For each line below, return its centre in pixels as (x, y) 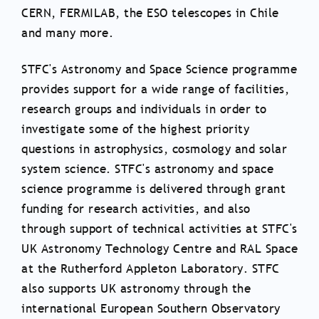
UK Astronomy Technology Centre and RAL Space (159, 249)
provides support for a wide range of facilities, (155, 89)
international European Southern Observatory (151, 308)
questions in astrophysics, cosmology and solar (154, 149)
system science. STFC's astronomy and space (147, 169)
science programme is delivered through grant (153, 189)
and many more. (67, 33)
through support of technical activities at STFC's (159, 229)
